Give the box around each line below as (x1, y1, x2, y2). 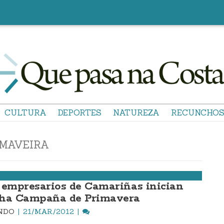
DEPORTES (58, 107, 101, 117)
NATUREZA (113, 107, 159, 117)
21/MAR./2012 (23, 207, 74, 216)
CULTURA (4, 107, 46, 117)
